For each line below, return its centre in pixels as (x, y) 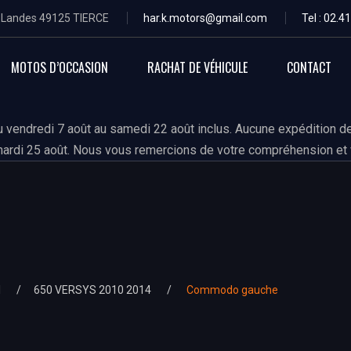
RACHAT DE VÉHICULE (197, 67)
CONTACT (309, 67)
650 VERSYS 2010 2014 (92, 290)
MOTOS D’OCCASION (60, 67)
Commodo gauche (231, 290)
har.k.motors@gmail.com (205, 18)
